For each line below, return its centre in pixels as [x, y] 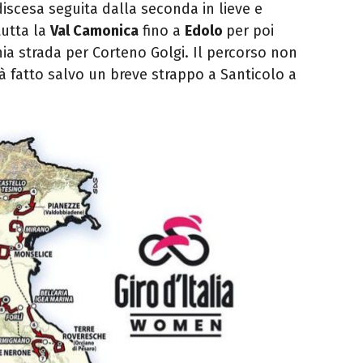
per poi [250, 31]
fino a [162, 31]
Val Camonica [94, 31]
